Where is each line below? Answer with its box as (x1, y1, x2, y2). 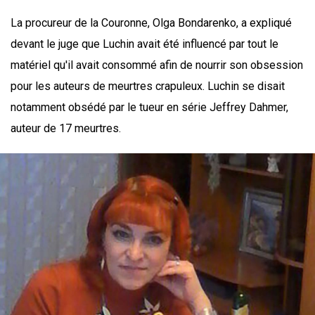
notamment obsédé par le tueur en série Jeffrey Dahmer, (11, 101, 288, 115)
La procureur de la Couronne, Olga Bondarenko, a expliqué (11, 16, 292, 30)
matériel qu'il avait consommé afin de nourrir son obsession (11, 58, 303, 72)
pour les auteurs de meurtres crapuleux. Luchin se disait (11, 79, 285, 94)
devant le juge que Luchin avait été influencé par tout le (11, 37, 278, 51)
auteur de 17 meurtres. (11, 122, 121, 136)
